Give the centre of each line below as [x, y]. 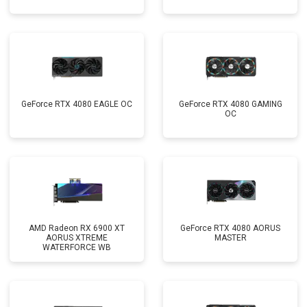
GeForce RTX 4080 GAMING [230, 104]
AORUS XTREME [77, 238]
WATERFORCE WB [77, 247]
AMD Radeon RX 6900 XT [77, 228]
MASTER [230, 238]
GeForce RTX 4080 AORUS [230, 228]
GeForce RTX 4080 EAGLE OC [77, 104]
